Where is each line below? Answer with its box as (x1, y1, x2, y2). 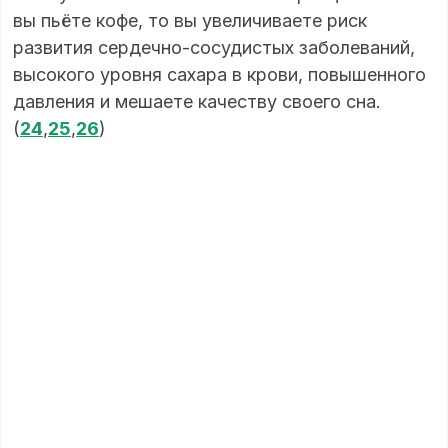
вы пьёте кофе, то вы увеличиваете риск (13, 9, 367, 31)
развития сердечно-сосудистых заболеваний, (13, 36, 415, 58)
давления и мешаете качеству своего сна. (13, 90, 381, 112)
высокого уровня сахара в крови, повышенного (13, 63, 426, 85)
